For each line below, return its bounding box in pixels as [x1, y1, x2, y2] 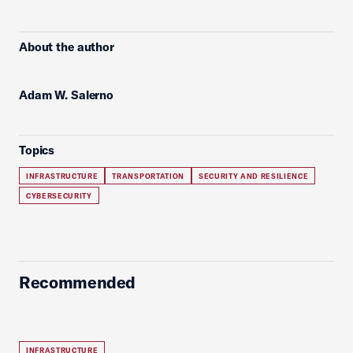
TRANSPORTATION [112, 172, 184, 181]
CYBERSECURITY [26, 191, 92, 201]
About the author [19, 39, 114, 55]
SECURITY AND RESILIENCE [198, 172, 309, 181]
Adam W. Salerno [19, 87, 113, 103]
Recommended [19, 272, 136, 293]
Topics [19, 143, 55, 158]
